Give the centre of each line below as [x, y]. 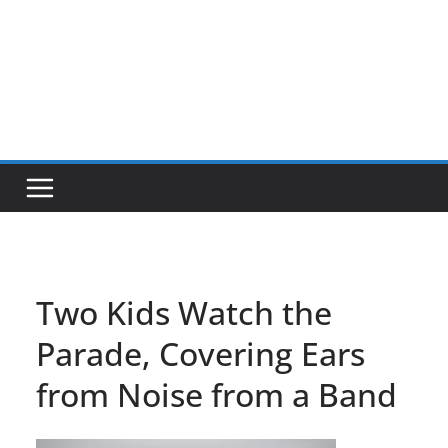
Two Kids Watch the [184, 312]
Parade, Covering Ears [200, 353]
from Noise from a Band [216, 394]
